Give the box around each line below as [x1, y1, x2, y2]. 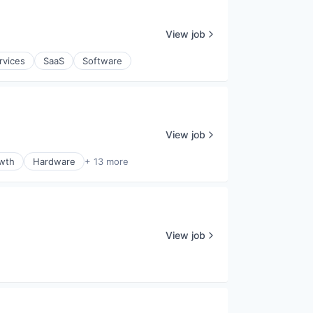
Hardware [33, 156, 75, 167]
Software [82, 55, 122, 66]
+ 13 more [85, 156, 129, 167]
